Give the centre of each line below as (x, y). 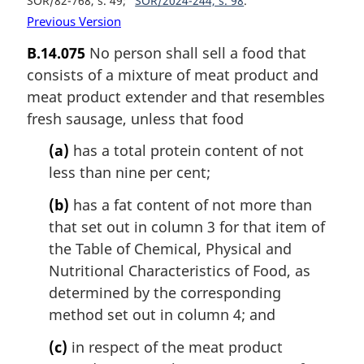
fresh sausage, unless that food (135, 118)
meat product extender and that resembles (176, 96)
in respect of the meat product (175, 347)
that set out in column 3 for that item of (187, 226)
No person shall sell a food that (196, 52)
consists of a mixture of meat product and (173, 74)
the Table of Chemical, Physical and (170, 248)
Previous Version (74, 22)
